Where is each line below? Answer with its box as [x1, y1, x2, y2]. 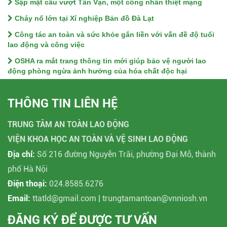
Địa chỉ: [8, 149, 35, 160]
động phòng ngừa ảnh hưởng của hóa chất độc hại [8, 67, 187, 75]
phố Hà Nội [8, 164, 48, 174]
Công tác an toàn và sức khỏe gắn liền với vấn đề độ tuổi [13, 30, 214, 39]
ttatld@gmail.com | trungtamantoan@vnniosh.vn [30, 194, 207, 204]
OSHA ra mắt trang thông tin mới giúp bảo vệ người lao [13, 57, 206, 65]
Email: [8, 194, 30, 204]
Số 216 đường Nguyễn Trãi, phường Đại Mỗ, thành [35, 149, 216, 160]
